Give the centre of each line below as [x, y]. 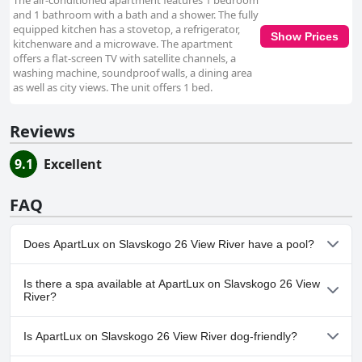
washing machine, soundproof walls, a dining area [133, 73]
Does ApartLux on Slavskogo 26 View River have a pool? [169, 244]
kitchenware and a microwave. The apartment [123, 44]
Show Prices [305, 36]
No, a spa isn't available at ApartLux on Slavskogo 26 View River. [178, 330]
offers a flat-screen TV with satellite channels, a [124, 59]
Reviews [42, 132]
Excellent [73, 164]
